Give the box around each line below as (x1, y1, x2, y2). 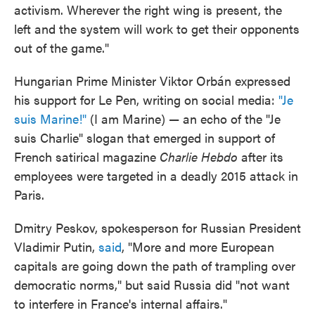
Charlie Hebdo (160, 148, 238, 165)
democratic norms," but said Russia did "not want (14, 276, 290, 293)
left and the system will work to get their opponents (14, 20, 300, 37)
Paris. (14, 186, 44, 203)
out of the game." (14, 39, 109, 56)
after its (238, 148, 283, 165)
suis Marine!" (14, 110, 86, 127)
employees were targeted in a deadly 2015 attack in (14, 167, 298, 184)
